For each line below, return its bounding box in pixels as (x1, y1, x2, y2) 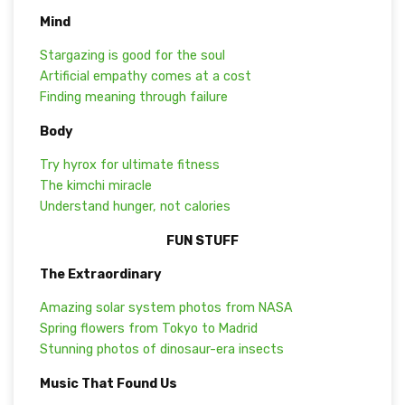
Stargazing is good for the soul (39, 48, 225, 64)
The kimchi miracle (39, 178, 152, 194)
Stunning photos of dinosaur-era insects (39, 342, 284, 358)
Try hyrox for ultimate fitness (39, 157, 220, 174)
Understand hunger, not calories (39, 199, 231, 215)
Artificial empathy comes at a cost (39, 69, 251, 85)
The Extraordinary (39, 266, 162, 282)
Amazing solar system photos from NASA (39, 300, 293, 316)
